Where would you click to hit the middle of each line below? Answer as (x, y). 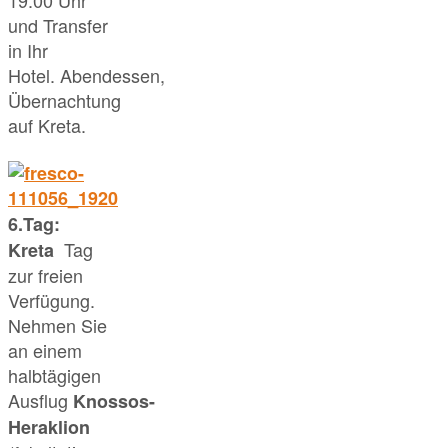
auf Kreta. (47, 124)
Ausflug (40, 400)
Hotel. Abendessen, (86, 74)
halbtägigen (54, 375)
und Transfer (58, 24)
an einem (45, 350)
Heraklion (49, 427)
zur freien (45, 275)
